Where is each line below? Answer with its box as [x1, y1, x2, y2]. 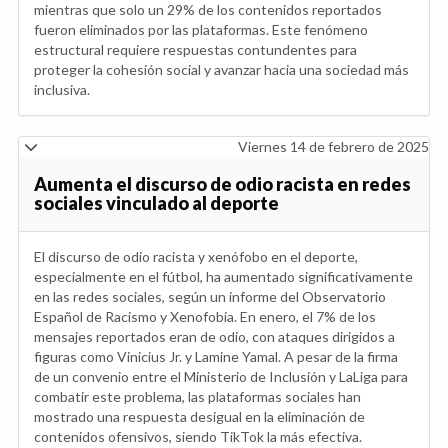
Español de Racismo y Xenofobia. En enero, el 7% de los [34, 307, 376, 325]
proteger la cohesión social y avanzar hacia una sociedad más [34, 60, 409, 78]
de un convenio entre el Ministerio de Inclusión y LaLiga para [34, 367, 408, 385]
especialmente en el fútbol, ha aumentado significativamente [34, 267, 413, 285]
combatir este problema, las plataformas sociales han [34, 387, 361, 405]
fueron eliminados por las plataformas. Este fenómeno [34, 20, 368, 38]
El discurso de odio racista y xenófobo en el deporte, [34, 247, 358, 265]
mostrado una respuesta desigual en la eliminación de [34, 407, 365, 425]
